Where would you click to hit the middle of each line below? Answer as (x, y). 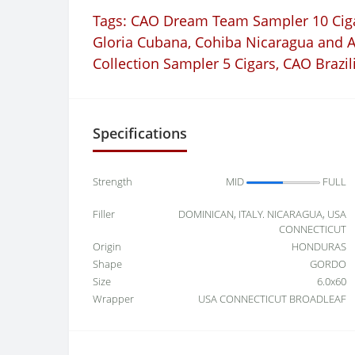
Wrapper (113, 299)
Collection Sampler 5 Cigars (184, 64)
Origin (107, 247)
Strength (113, 182)
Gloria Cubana (140, 42)
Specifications (140, 134)
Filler (104, 214)
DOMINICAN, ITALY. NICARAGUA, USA (262, 214)
